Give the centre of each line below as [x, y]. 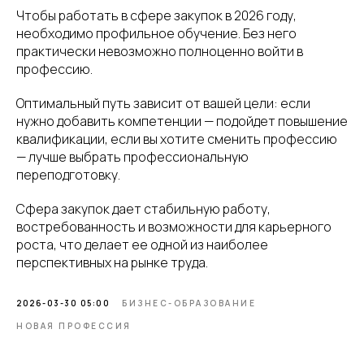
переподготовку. [68, 174]
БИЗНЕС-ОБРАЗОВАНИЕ [189, 303]
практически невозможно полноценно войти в [160, 51]
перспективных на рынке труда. [112, 262]
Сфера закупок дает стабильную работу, [143, 208]
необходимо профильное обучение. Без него [156, 33]
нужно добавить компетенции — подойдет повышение [182, 121]
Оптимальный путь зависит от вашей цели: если [163, 103]
